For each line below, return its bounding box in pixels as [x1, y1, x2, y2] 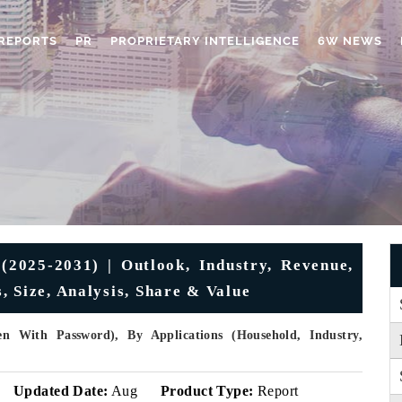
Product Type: [161, 383, 254, 398]
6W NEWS [318, 34, 382, 48]
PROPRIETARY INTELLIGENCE [110, 34, 300, 48]
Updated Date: [13, 383, 109, 398]
